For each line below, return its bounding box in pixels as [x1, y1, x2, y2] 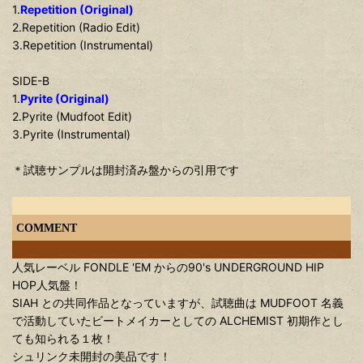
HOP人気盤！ [12, 278, 82, 292]
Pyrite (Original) [20, 92, 109, 105]
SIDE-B [12, 74, 49, 88]
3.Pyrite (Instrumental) [12, 127, 130, 141]
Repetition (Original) [20, 2, 134, 16]
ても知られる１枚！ [12, 331, 114, 345]
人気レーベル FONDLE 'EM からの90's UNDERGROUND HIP [12, 260, 324, 274]
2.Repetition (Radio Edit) [12, 20, 140, 34]
